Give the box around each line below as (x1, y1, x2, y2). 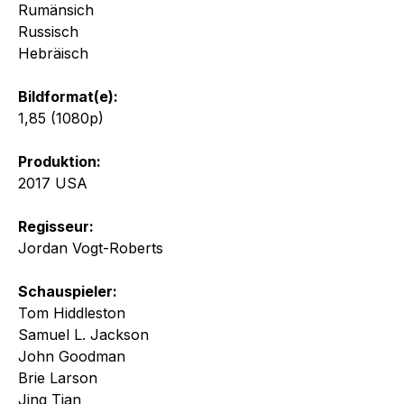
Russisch (18, 22, 78, 41)
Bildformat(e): (18, 87, 118, 106)
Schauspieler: (18, 281, 117, 300)
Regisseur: (18, 216, 94, 235)
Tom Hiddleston (18, 303, 125, 322)
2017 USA (18, 173, 87, 192)
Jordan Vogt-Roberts (18, 238, 163, 257)
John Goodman (18, 346, 125, 365)
